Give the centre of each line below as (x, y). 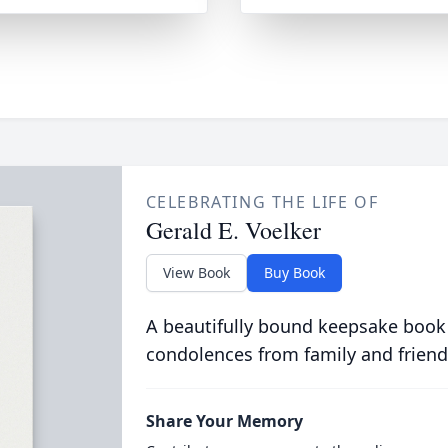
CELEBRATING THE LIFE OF (262, 202)
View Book (196, 272)
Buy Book (294, 272)
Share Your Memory (224, 421)
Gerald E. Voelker (233, 230)
